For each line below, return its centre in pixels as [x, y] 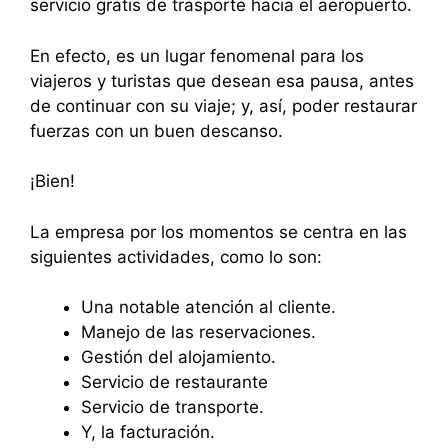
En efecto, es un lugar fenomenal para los [197, 55]
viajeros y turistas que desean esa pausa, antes [222, 80]
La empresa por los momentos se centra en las [218, 231]
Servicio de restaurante [174, 382]
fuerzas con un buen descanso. [156, 130]
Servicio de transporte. [172, 407]
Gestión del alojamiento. [178, 357]
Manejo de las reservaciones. [198, 332]
